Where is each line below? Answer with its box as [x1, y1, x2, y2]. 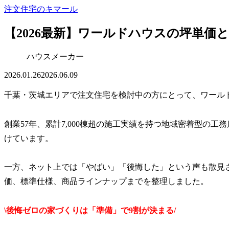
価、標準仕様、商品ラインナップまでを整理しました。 [4, 177, 209, 186]
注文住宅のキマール [4, 5, 78, 13]
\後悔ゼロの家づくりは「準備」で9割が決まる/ [4, 206, 176, 215]
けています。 [4, 133, 53, 143]
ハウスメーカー [27, 52, 84, 61]
